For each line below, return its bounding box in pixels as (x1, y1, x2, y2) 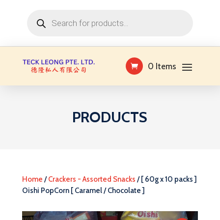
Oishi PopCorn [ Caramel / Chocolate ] (22, 186, 145, 195)
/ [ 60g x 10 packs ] (135, 175, 197, 184)
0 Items (148, 61, 177, 71)
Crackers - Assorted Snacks (48, 175, 136, 184)
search (26, 15, 46, 24)
